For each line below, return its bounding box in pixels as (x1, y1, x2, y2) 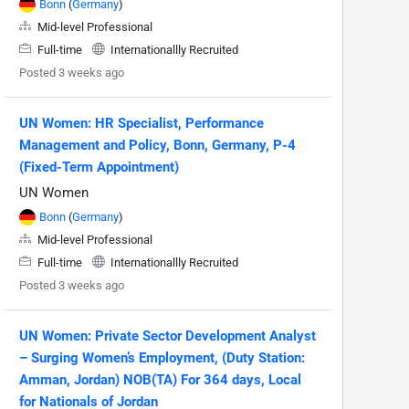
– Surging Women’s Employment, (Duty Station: (19, 349, 305, 366)
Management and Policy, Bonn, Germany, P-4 (19, 136, 296, 153)
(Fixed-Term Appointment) (19, 158, 179, 175)
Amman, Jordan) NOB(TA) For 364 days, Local (19, 371, 301, 388)
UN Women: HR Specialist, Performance (19, 114, 264, 131)
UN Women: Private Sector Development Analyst (19, 327, 316, 344)
